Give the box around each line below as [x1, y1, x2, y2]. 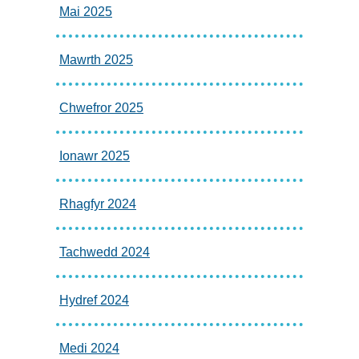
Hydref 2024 [58, 292, 129, 307]
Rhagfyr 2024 [58, 196, 136, 211]
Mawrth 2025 [58, 52, 133, 67]
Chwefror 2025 [58, 100, 143, 115]
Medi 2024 [58, 341, 119, 355]
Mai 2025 [58, 4, 112, 18]
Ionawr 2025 [58, 148, 130, 163]
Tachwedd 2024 [58, 244, 150, 259]
